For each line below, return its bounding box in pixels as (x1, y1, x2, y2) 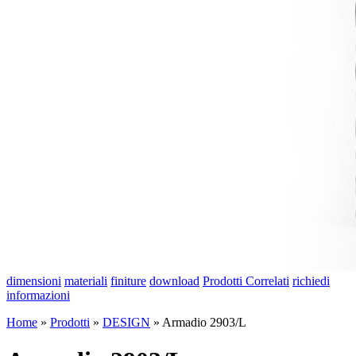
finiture (110, 274, 146, 288)
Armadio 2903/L (162, 315, 246, 329)
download (149, 274, 199, 288)
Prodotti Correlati (203, 274, 289, 288)
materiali (64, 274, 107, 288)
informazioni (6, 288, 70, 302)
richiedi (292, 274, 330, 288)
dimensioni (6, 274, 61, 288)
